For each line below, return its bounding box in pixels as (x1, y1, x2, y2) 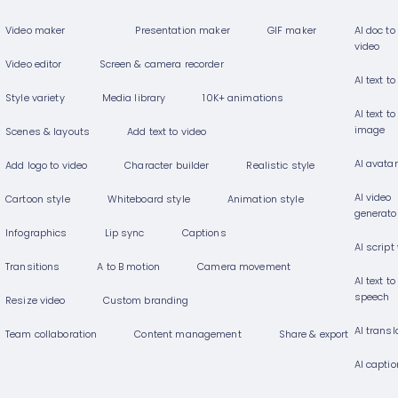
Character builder (124, 158, 210, 174)
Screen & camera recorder (99, 57, 224, 73)
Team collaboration (5, 327, 98, 343)
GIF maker (267, 23, 316, 39)
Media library (101, 91, 166, 107)
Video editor (5, 57, 62, 73)
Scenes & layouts (5, 124, 91, 140)
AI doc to (354, 23, 395, 39)
